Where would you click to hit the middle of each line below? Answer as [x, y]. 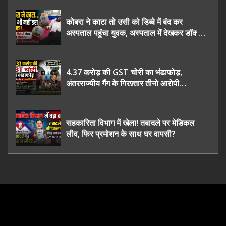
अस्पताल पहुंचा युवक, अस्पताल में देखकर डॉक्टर [135, 33]
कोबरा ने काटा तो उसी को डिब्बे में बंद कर [124, 22]
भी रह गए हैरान [87, 44]
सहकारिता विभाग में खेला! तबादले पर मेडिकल [130, 123]
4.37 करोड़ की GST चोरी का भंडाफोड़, [124, 72]
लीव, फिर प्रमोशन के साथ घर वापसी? [121, 134]
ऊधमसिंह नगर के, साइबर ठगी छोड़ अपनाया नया [134, 95]
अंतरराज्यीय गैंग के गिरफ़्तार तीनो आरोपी [123, 83]
